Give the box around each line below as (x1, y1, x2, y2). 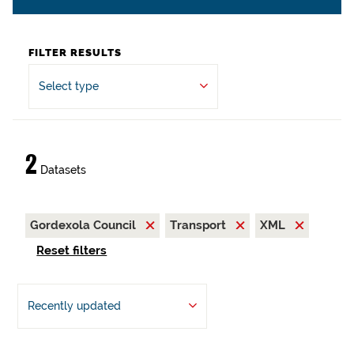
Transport (170, 218, 229, 232)
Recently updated (27, 299, 121, 313)
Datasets (37, 164, 86, 176)
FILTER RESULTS (28, 47, 122, 58)
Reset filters (36, 243, 107, 258)
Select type (39, 80, 99, 92)
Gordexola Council (30, 218, 139, 232)
